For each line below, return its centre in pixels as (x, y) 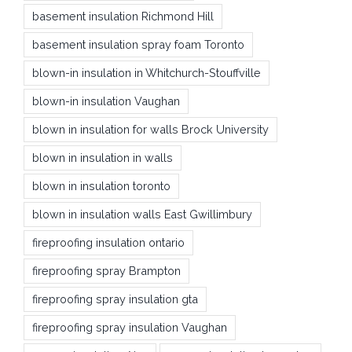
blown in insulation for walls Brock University (150, 129)
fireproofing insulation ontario (108, 242)
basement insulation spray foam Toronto (138, 44)
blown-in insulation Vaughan (106, 101)
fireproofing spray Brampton (106, 270)
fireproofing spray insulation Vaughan (130, 327)
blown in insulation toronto (101, 185)
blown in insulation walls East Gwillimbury (142, 214)
